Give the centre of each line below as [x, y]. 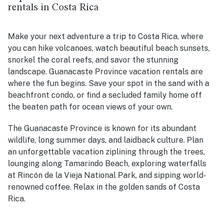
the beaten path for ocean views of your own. [91, 107]
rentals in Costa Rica [53, 7]
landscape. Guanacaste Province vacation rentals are [105, 71]
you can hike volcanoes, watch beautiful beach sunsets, [109, 48]
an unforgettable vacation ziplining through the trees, [106, 152]
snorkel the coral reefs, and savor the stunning [93, 60]
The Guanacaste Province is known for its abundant [102, 128]
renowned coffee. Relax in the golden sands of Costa [104, 187]
